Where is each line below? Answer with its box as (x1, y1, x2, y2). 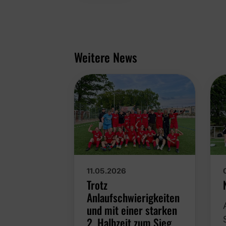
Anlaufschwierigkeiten (87, 189, 180, 205)
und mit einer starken (87, 201, 177, 218)
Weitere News (74, 48, 137, 66)
